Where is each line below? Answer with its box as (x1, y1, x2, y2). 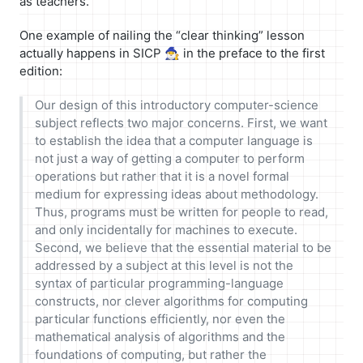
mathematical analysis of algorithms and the (34, 329, 285, 345)
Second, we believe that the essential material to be (34, 240, 331, 256)
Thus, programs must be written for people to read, (34, 204, 328, 220)
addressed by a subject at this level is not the (34, 258, 293, 274)
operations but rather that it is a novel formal (34, 169, 289, 185)
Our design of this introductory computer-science (34, 97, 318, 113)
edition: (19, 63, 62, 79)
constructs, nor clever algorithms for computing (34, 293, 308, 310)
